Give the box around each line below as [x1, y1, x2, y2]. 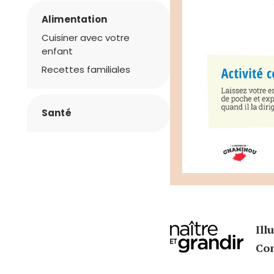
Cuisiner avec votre [42, 31, 130, 44]
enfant [42, 45, 73, 57]
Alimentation [42, 13, 107, 26]
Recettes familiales [42, 63, 130, 76]
